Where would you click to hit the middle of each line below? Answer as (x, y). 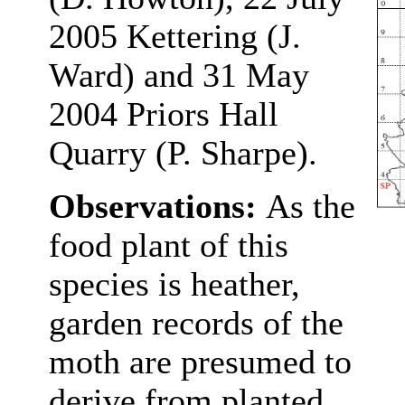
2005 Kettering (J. (174, 37)
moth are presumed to (200, 362)
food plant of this (168, 245)
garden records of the (196, 323)
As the (310, 207)
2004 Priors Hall (163, 114)
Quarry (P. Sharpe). (183, 153)
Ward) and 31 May (179, 75)
